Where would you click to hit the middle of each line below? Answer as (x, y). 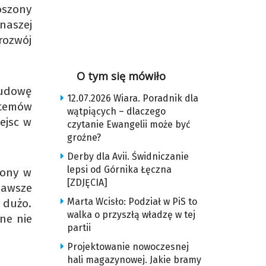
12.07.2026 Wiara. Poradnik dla (132, 98)
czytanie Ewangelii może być (129, 124)
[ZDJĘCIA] (87, 183)
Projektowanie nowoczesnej (128, 247)
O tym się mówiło (121, 76)
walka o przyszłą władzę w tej (131, 215)
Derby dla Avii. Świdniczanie (128, 156)
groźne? (84, 137)
